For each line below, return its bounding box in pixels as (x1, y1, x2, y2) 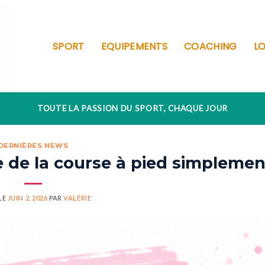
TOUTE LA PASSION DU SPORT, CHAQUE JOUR (37, 104, 228, 113)
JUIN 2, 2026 (7, 193, 48, 202)
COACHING (184, 39, 237, 53)
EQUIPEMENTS (101, 39, 168, 53)
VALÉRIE (63, 193, 92, 202)
